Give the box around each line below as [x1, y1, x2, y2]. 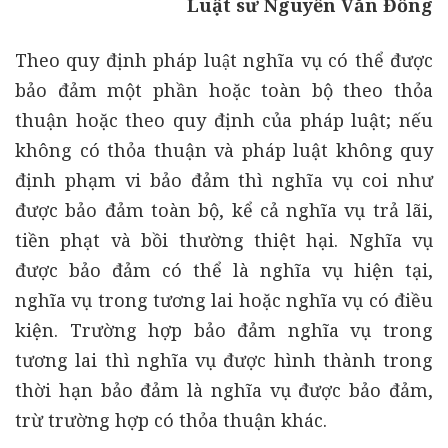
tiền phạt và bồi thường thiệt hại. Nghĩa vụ [15, 228, 433, 253]
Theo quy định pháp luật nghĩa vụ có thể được [15, 48, 433, 73]
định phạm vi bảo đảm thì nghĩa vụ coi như [15, 168, 433, 193]
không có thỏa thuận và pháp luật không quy [15, 138, 433, 163]
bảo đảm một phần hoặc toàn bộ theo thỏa [15, 78, 433, 103]
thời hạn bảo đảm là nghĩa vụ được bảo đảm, [15, 378, 433, 403]
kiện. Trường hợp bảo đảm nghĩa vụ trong [15, 318, 433, 343]
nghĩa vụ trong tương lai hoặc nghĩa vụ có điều [15, 288, 433, 313]
